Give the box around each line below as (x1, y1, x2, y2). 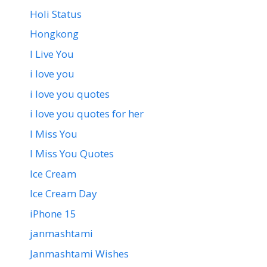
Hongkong (30, 27, 79, 41)
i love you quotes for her (30, 107, 144, 121)
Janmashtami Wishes (30, 246, 129, 260)
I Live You (30, 46, 74, 61)
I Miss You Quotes (30, 147, 114, 161)
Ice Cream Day (30, 187, 97, 201)
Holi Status (30, 7, 82, 21)
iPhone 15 (30, 206, 76, 221)
